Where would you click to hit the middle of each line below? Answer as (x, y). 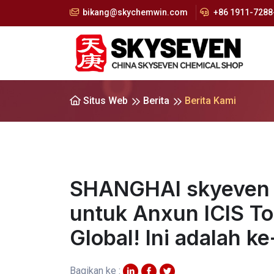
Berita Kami (210, 101)
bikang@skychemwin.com (135, 12)
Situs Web (104, 101)
